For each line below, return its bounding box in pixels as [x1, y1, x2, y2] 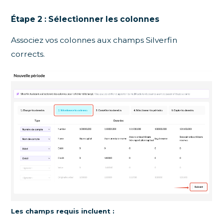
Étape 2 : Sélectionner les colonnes [11, 14, 160, 24]
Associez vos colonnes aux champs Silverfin [11, 35, 178, 45]
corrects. [11, 49, 45, 59]
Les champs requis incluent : [11, 207, 115, 215]
